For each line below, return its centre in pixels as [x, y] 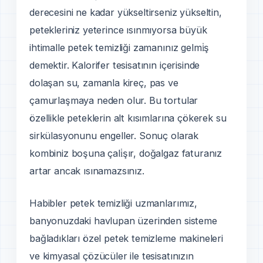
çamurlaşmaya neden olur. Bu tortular [114, 100]
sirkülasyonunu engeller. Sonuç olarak [114, 135]
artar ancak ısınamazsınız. [87, 171]
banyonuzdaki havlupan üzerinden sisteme [123, 221]
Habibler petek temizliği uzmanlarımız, [113, 203]
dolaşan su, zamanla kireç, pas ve [104, 82]
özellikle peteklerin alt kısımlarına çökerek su [128, 118]
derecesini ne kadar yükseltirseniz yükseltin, [126, 12]
